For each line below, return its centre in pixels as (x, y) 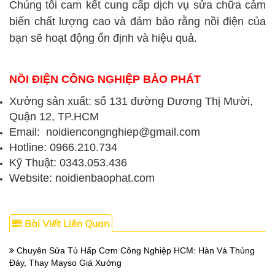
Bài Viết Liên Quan (66, 224)
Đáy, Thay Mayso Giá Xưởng (65, 263)
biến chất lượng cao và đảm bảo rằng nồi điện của (137, 22)
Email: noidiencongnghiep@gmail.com (105, 132)
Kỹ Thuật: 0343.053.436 (70, 163)
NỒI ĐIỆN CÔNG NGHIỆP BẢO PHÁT (105, 79)
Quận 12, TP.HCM (54, 117)
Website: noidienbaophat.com (82, 178)
